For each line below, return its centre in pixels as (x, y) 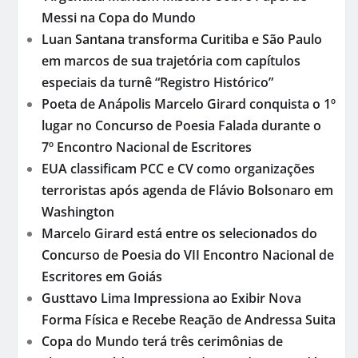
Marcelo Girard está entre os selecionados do (179, 233)
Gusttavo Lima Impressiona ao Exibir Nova (171, 298)
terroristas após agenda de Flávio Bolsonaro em (187, 190)
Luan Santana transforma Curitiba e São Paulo (182, 39)
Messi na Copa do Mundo (119, 17)
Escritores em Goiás (102, 276)
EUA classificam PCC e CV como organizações (178, 168)
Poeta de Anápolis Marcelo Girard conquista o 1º (189, 103)
